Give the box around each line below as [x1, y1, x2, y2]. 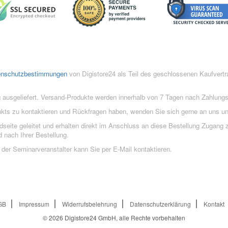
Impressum [19, 199, 49, 209]
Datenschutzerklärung [130, 199, 191, 209]
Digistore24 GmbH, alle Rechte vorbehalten [65, 213, 185, 222]
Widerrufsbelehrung [62, 199, 117, 209]
